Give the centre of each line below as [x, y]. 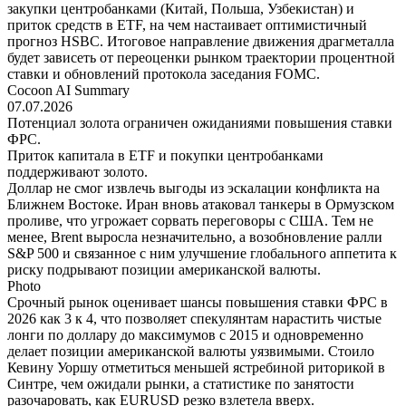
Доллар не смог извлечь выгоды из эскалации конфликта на [193, 188]
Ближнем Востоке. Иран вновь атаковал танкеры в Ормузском [201, 204]
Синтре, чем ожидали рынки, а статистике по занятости [181, 383]
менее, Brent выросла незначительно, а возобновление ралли [195, 237]
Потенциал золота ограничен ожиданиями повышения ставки [200, 122]
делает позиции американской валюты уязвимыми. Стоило [191, 351]
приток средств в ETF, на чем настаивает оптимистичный [187, 24]
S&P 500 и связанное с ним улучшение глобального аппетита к [202, 253]
